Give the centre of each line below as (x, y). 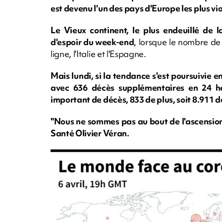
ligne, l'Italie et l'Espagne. (98, 54)
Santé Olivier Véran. (90, 133)
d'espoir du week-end (92, 42)
